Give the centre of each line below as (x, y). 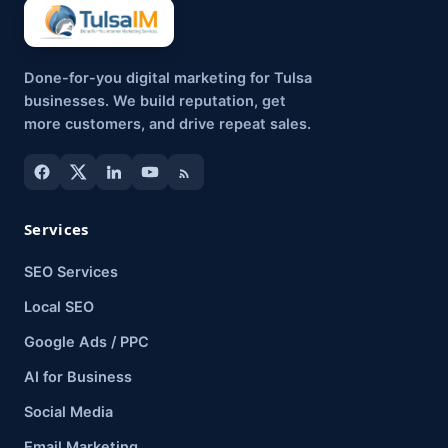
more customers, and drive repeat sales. (167, 124)
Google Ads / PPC (86, 342)
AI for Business (78, 377)
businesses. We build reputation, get (155, 101)
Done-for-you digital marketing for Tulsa (168, 78)
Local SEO (59, 307)
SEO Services (71, 272)
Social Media (68, 412)
